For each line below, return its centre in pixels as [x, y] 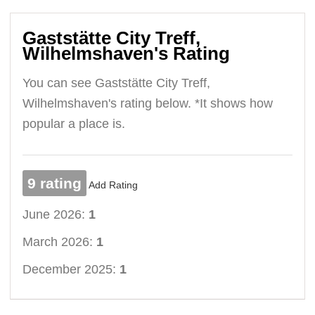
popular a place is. [74, 123]
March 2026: [60, 242]
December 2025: [71, 269]
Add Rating [114, 185]
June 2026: [56, 214]
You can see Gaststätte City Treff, [117, 83]
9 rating [55, 183]
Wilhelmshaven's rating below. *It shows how [148, 103]
